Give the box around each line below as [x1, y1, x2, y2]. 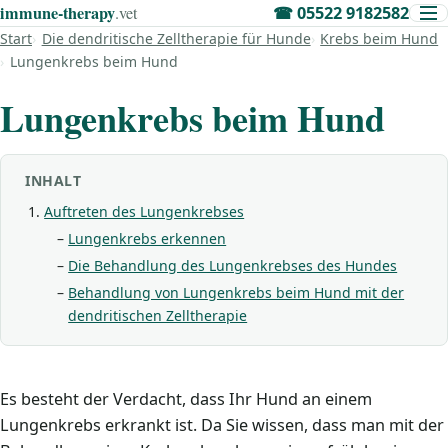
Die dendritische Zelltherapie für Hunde [41, 29, 311, 48]
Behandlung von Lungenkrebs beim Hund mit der [68, 283, 405, 302]
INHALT [25, 171, 82, 190]
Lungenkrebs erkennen [68, 229, 227, 248]
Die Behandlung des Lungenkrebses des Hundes [68, 256, 398, 275]
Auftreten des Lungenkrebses [44, 202, 245, 221]
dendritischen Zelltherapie [68, 306, 248, 325]
